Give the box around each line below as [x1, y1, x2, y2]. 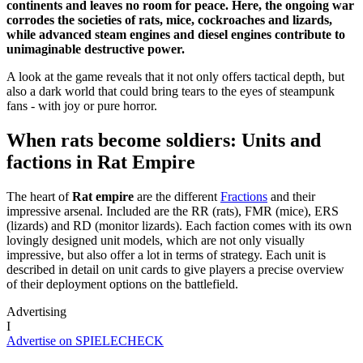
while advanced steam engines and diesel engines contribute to [6, 27, 345, 41]
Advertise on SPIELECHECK [6, 333, 164, 348]
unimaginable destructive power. [6, 41, 185, 56]
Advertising [6, 304, 66, 318]
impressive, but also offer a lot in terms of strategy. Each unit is [6, 247, 326, 262]
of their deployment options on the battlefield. [6, 276, 238, 291]
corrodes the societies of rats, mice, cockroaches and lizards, [6, 12, 332, 27]
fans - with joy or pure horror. [6, 98, 157, 113]
